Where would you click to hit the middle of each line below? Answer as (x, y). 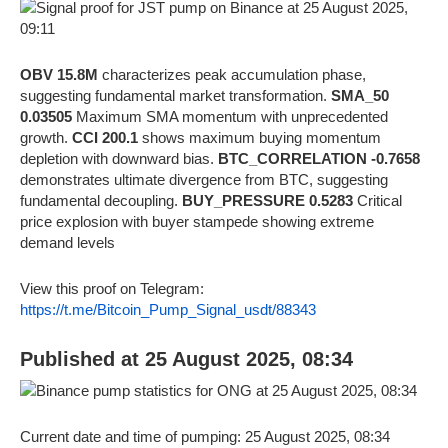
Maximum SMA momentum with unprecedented (230, 116)
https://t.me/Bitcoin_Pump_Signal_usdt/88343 (168, 309)
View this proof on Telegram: (112, 288)
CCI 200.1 (105, 137)
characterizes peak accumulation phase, (232, 74)
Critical (377, 200)
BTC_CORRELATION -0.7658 (319, 158)
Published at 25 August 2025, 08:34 (186, 359)
